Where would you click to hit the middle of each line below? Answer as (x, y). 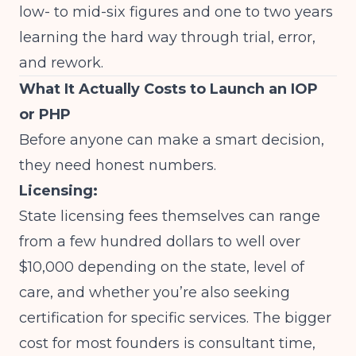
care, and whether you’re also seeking (155, 292)
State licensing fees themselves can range (170, 216)
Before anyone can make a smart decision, (172, 140)
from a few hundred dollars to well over (160, 242)
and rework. (61, 63)
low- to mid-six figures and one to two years (176, 12)
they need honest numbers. (118, 165)
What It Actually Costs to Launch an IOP (168, 89)
